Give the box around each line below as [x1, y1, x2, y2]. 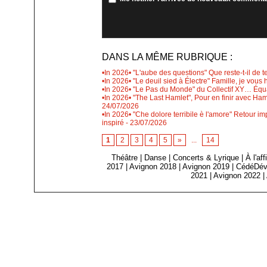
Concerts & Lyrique [173, 153, 240, 163]
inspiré [102, 119, 125, 128]
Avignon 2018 [129, 162, 177, 172]
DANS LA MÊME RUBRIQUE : [102, 52, 233, 63]
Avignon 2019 [182, 162, 230, 172]
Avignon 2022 [213, 171, 261, 181]
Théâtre [111, 153, 138, 163]
